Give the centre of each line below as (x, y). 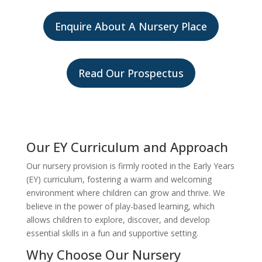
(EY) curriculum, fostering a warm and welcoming (119, 179)
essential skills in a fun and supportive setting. (112, 233)
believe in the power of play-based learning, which (120, 206)
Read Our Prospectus (131, 73)
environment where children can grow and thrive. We (125, 192)
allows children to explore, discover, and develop (118, 219)
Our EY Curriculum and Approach (127, 146)
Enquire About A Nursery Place (131, 26)
